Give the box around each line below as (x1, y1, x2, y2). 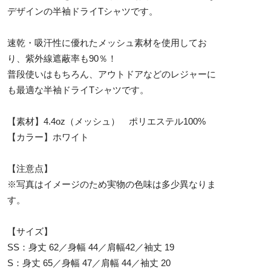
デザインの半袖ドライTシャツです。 (7, 5, 158, 16)
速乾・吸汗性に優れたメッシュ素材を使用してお (7, 37, 207, 48)
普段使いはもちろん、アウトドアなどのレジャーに (7, 68, 216, 79)
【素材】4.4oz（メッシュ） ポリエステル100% (7, 116, 206, 126)
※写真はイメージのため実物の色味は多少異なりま (7, 178, 216, 189)
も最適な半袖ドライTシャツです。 (7, 84, 149, 95)
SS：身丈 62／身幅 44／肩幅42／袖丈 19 (7, 241, 174, 252)
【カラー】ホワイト (7, 131, 89, 142)
